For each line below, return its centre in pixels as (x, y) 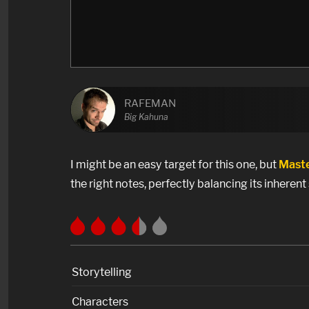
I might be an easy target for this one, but (175, 165)
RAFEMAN (150, 103)
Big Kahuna (146, 117)
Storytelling (102, 271)
